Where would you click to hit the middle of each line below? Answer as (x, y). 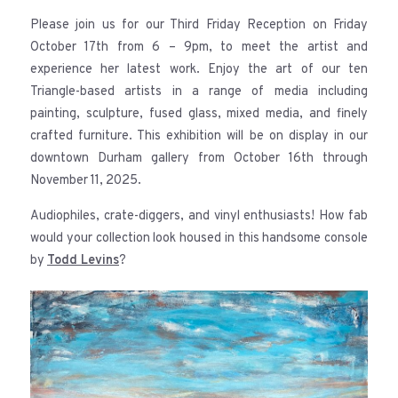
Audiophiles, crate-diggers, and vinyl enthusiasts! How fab (199, 216)
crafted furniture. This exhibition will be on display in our (199, 136)
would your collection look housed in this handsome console (199, 238)
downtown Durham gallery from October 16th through (199, 158)
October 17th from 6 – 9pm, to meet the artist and (199, 47)
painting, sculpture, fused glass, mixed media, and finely (199, 114)
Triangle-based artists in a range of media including (199, 92)
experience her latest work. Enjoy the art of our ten (199, 69)
